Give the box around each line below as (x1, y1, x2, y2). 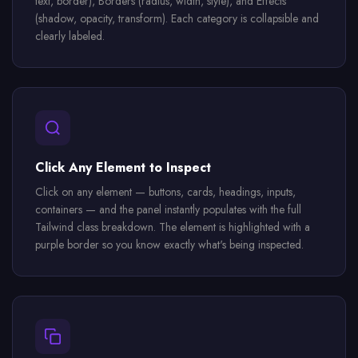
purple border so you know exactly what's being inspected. (35, 237, 304, 253)
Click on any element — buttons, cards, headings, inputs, (35, 184, 296, 200)
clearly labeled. (35, 28, 105, 44)
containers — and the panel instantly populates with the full (35, 201, 301, 217)
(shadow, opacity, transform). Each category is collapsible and (35, 10, 319, 26)
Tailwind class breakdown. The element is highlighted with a (35, 219, 310, 235)
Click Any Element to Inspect (35, 158, 211, 177)
